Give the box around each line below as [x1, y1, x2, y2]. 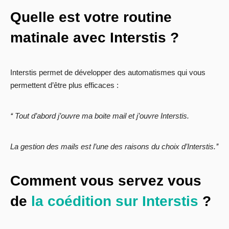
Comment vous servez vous [10, 173, 201, 189]
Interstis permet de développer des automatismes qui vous [10, 68, 205, 77]
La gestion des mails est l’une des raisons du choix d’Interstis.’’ [10, 142, 218, 151]
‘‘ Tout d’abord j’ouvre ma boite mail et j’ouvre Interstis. [10, 111, 189, 121]
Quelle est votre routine [10, 9, 172, 26]
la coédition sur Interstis [31, 193, 198, 210]
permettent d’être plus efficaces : [10, 81, 119, 90]
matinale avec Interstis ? [10, 30, 179, 46]
